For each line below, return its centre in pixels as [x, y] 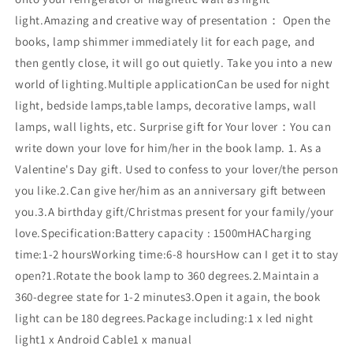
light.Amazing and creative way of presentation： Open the [173, 20]
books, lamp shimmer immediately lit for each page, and [165, 41]
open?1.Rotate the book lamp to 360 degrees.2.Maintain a [168, 275]
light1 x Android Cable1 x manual [104, 339]
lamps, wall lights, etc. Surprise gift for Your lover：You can [173, 126]
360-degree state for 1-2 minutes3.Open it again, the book [168, 296]
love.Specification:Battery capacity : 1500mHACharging [163, 232]
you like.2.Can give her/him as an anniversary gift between [171, 190]
